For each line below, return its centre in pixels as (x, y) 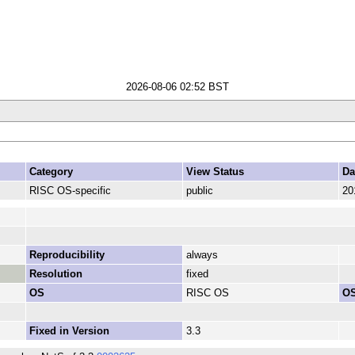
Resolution (55, 274)
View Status (215, 172)
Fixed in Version (69, 331)
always (202, 255)
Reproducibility (67, 255)
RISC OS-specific (70, 191)
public (199, 191)
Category (51, 172)
